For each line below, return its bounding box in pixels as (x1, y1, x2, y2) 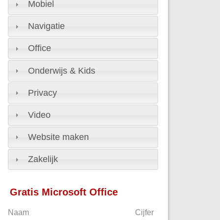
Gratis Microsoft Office (10, 186, 118, 197)
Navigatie (28, 21, 65, 31)
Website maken (28, 132, 89, 142)
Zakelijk (28, 154, 58, 165)
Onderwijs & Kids (28, 65, 96, 76)
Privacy (28, 87, 57, 98)
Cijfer (135, 208, 154, 217)
